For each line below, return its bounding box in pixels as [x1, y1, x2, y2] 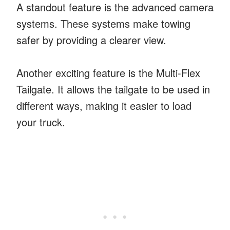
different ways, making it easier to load [16, 98, 191, 113]
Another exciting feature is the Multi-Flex [16, 65, 200, 80]
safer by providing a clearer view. [16, 32, 166, 47]
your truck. [16, 114, 65, 129]
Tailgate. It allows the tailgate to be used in [16, 81, 210, 97]
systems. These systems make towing [16, 15, 190, 31]
